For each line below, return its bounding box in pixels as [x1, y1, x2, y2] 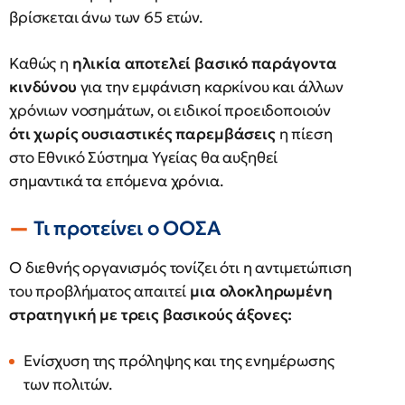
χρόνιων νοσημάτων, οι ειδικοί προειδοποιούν [9, 100, 332, 120]
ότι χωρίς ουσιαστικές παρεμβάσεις [9, 124, 276, 144]
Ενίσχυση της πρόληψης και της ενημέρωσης [24, 351, 334, 371]
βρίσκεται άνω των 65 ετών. [9, 7, 202, 27]
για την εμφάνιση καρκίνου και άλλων [76, 77, 344, 97]
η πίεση [275, 124, 333, 144]
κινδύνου [9, 77, 77, 97]
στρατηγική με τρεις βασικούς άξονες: [9, 305, 293, 325]
